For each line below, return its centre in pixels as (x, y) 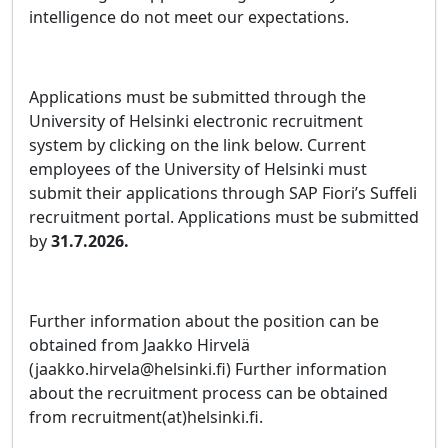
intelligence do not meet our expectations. (189, 17)
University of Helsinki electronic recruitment (196, 121)
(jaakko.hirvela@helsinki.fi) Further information (208, 369)
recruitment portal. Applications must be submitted (224, 217)
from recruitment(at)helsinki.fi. (146, 417)
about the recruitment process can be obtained (208, 393)
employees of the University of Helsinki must (198, 169)
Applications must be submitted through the (197, 97)
